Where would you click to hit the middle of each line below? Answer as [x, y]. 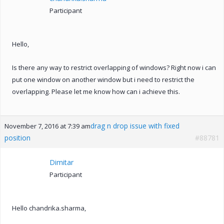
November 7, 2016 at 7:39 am [47, 126]
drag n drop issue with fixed [135, 125]
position [17, 137]
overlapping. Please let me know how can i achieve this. [96, 91]
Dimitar [61, 162]
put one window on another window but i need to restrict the [103, 79]
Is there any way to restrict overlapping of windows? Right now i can [114, 67]
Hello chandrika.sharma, [49, 208]
